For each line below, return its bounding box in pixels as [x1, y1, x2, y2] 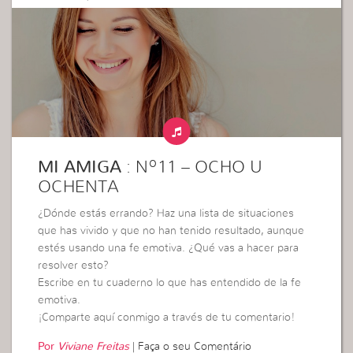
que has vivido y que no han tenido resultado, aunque [38, 225, 305, 236]
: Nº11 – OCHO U [121, 158, 263, 176]
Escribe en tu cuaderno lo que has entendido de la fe [38, 277, 302, 288]
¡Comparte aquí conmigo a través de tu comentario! [38, 311, 295, 323]
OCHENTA [38, 177, 120, 195]
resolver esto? [38, 259, 110, 271]
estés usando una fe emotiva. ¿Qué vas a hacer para [38, 242, 299, 254]
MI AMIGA [38, 158, 122, 176]
